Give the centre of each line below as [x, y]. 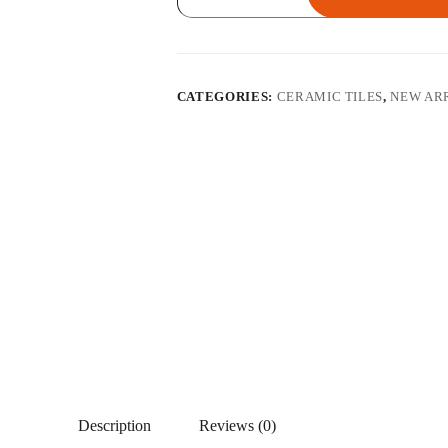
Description [114, 425]
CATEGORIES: [226, 97]
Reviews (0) [237, 425]
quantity [201, 21]
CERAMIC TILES [330, 97]
